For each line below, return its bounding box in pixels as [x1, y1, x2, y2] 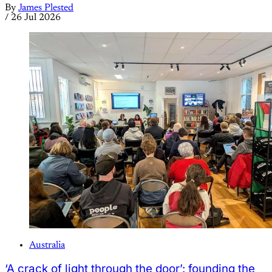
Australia [29, 240, 65, 251]
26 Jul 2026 [11, 13, 61, 23]
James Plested [18, 3, 73, 13]
